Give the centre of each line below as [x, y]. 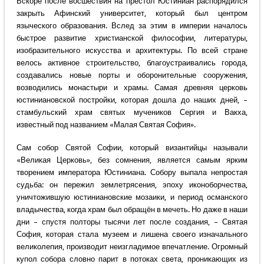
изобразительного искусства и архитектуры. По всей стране [132, 51]
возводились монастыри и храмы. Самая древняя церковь [132, 88]
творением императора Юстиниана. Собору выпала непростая [132, 173]
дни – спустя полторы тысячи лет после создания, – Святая [132, 222]
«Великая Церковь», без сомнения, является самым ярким [132, 160]
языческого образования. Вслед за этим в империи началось [132, 26]
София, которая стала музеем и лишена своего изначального [132, 235]
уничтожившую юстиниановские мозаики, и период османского [132, 197]
